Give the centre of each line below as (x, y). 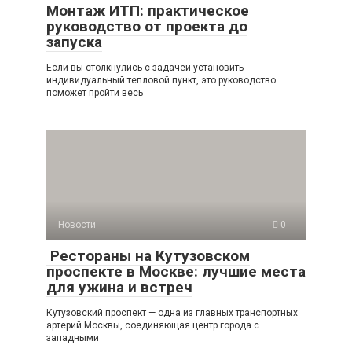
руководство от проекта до (147, 26)
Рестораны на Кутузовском (148, 256)
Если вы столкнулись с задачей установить (145, 68)
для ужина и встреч (119, 287)
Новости (77, 225)
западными (73, 338)
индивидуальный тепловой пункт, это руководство (161, 80)
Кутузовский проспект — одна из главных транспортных (172, 313)
